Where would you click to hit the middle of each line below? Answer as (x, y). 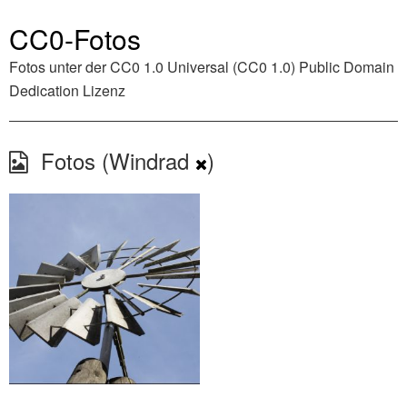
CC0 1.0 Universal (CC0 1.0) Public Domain (252, 67)
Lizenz (102, 90)
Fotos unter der (60, 67)
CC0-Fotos (75, 39)
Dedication (44, 90)
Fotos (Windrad (112, 160)
